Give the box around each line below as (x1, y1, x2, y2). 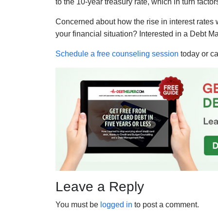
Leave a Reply (55, 179, 144, 195)
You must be (55, 200, 100, 209)
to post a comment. (132, 200, 199, 209)
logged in (100, 200, 132, 209)
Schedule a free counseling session (55, 50, 179, 58)
